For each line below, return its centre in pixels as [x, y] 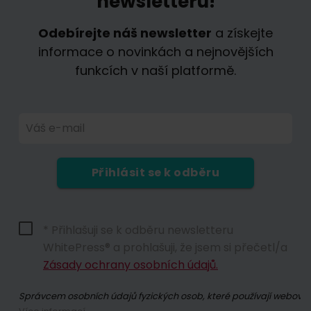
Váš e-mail [55, 128]
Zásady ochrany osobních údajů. [131, 264]
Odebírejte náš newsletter [125, 33]
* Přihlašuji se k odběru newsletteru [138, 230]
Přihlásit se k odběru [155, 172]
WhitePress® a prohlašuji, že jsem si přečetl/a [165, 247]
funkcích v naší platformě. [155, 70]
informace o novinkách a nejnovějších [155, 51]
